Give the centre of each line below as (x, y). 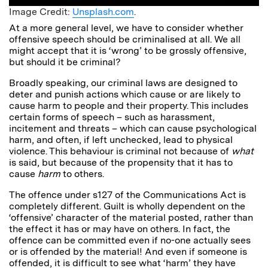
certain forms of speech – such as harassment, (112, 117)
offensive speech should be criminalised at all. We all (125, 39)
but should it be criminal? (65, 62)
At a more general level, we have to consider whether (126, 28)
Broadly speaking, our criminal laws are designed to (123, 83)
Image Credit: (41, 11)
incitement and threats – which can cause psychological (133, 128)
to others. (82, 173)
